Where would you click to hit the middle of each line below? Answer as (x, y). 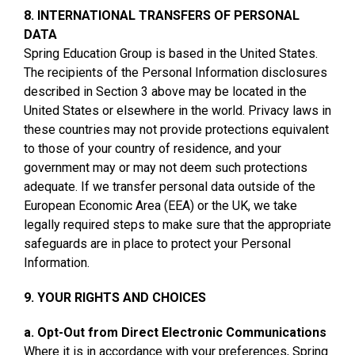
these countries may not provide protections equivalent (176, 129)
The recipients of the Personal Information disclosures (176, 72)
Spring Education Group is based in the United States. (171, 53)
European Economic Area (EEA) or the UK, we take (160, 205)
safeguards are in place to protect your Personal (157, 243)
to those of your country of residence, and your (153, 148)
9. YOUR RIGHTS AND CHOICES (115, 297)
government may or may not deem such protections (166, 167)
